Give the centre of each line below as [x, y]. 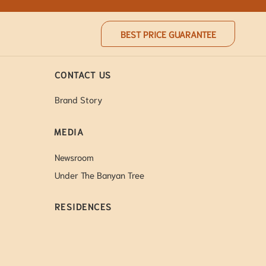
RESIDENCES [83, 206]
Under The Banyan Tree [99, 175]
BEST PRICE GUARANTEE [168, 34]
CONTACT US [83, 74]
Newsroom [74, 156]
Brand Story [78, 99]
